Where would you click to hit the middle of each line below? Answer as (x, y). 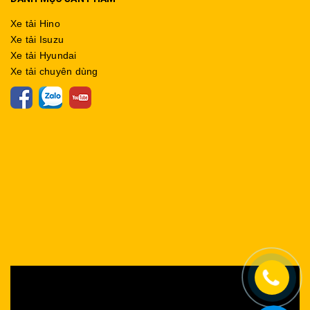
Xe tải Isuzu (37, 39)
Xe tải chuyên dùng (54, 71)
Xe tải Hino (35, 24)
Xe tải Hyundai (44, 55)
